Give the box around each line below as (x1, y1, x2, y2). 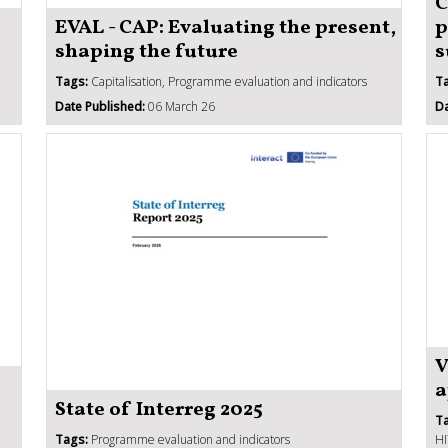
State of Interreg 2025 (55, 395, 263, 424)
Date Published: (55, 97, 145, 115)
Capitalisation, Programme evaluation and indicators (88, 72, 367, 90)
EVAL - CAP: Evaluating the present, (55, 13, 396, 42)
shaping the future (55, 37, 238, 66)
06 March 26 (145, 97, 215, 115)
